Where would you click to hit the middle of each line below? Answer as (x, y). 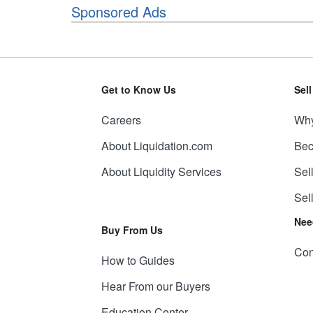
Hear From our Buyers (155, 286)
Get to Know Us (138, 89)
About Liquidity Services (161, 172)
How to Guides (138, 260)
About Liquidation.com (156, 146)
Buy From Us (132, 230)
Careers (121, 120)
